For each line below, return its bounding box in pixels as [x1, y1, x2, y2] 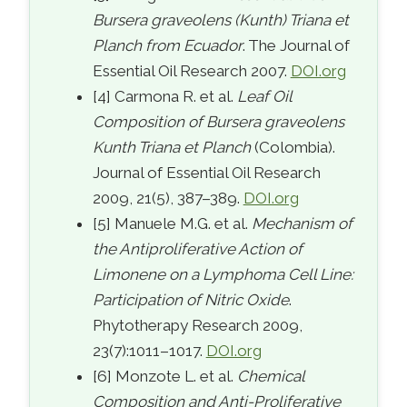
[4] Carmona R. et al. [92, 86, 237, 105]
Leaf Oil [236, 86, 292, 105]
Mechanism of [251, 213, 352, 233]
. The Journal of [242, 35, 350, 55]
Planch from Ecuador [92, 35, 243, 55]
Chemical [236, 366, 304, 385]
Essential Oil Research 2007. [92, 61, 291, 80]
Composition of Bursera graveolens [92, 112, 344, 131]
